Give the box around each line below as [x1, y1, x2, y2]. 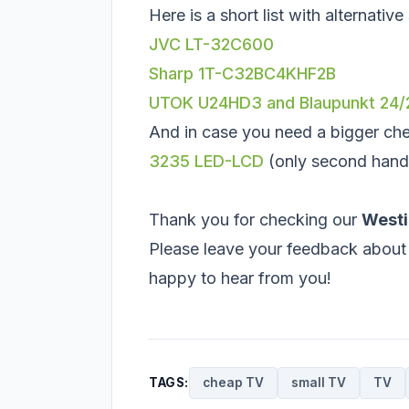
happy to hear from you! [149, 267, 331, 288]
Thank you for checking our [149, 209, 362, 229]
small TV [290, 374, 346, 390]
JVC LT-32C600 [149, 34, 274, 54]
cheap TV [202, 374, 264, 390]
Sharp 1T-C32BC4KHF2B [149, 63, 336, 83]
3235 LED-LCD [149, 151, 264, 171]
